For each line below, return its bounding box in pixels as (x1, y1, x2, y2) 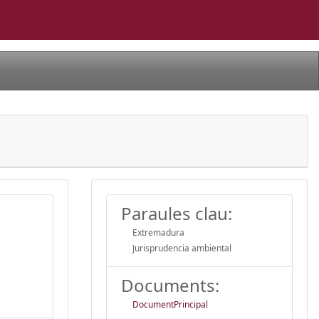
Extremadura (132, 226, 184, 239)
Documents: (121, 273, 219, 297)
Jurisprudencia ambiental (132, 241, 231, 254)
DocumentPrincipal (132, 298, 208, 310)
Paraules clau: (121, 201, 232, 225)
